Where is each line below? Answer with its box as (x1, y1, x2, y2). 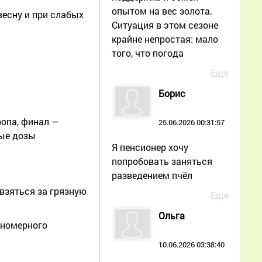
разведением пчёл (112, 168, 192, 181)
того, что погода (112, 46, 184, 59)
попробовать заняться (112, 154, 212, 167)
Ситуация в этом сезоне (112, 18, 218, 31)
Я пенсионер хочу (112, 140, 188, 153)
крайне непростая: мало (112, 32, 218, 45)
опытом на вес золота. (112, 4, 212, 17)
